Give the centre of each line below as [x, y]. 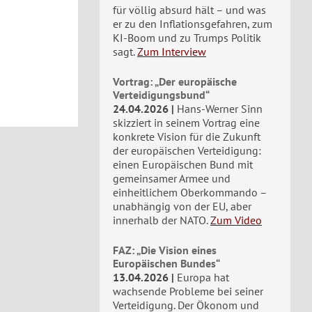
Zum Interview [172, 52]
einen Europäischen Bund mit [183, 164]
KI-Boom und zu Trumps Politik [187, 38]
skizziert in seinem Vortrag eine [186, 123]
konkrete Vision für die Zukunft [187, 136]
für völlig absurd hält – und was [189, 10]
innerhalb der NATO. [160, 220]
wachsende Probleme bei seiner [188, 291]
